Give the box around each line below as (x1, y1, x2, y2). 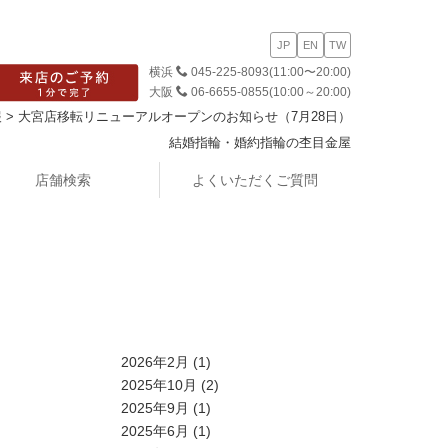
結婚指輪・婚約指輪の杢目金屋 (169, 135, 351, 150)
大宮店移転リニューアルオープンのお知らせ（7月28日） (18, 109, 351, 124)
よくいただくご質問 (191, 171, 318, 188)
